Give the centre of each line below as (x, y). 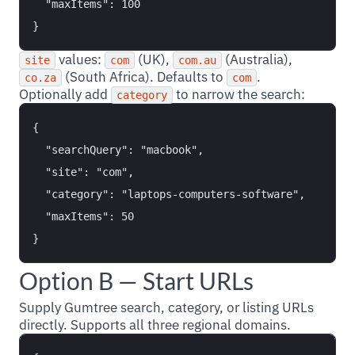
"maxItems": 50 (83, 216)
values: (80, 59)
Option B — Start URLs (136, 281)
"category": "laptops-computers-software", (169, 194)
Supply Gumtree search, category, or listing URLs (166, 307)
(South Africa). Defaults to (144, 77)
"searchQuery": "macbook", (118, 150)
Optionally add (65, 94)
